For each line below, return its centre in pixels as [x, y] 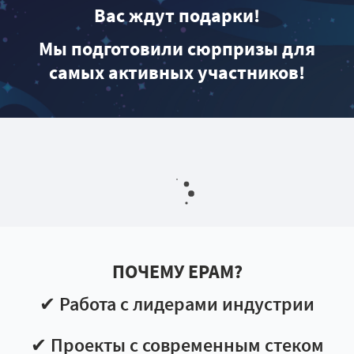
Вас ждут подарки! [177, 15]
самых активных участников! [177, 72]
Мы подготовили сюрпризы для [177, 49]
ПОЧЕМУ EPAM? [177, 271]
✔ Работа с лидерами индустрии [177, 304]
